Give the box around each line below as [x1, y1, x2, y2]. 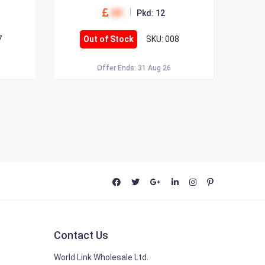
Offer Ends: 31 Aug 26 [96, 64, 171, 72]
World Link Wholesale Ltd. [54, 253, 148, 262]
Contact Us [54, 229, 108, 241]
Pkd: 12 [137, 8, 165, 18]
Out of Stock [83, 34, 134, 44]
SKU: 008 [146, 34, 179, 44]
